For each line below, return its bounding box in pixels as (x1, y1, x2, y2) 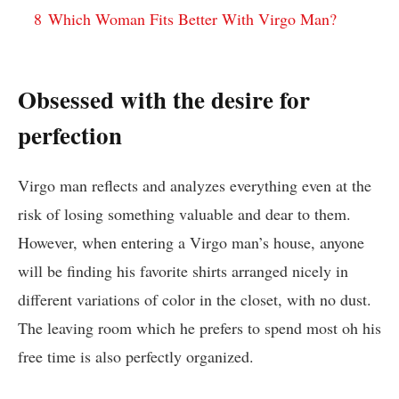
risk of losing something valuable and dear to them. (18, 203, 351, 225)
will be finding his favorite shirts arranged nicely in (18, 260, 348, 282)
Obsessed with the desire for (18, 81, 310, 117)
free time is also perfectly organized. (18, 346, 254, 368)
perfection (18, 117, 122, 152)
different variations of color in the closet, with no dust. (18, 289, 371, 311)
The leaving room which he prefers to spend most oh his (18, 317, 381, 339)
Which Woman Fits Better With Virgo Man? (48, 8, 337, 30)
